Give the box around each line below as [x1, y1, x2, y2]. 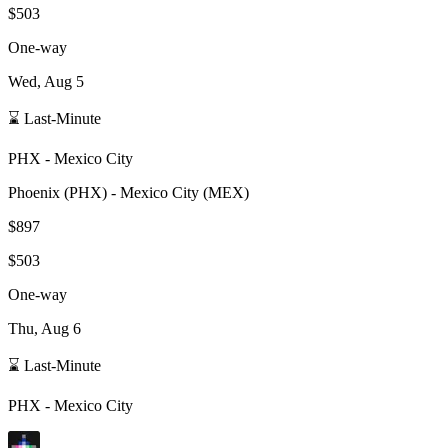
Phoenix [8, 183, 60, 201]
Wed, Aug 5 [8, 72, 84, 90]
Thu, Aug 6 [8, 319, 81, 337]
